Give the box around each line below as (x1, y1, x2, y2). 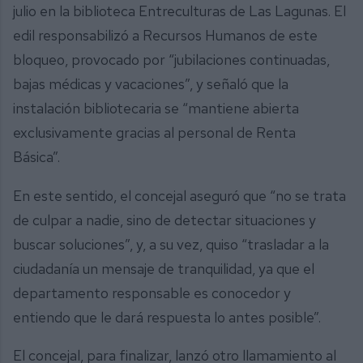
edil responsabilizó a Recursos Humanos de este (13, 26, 318, 45)
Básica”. (13, 147, 63, 167)
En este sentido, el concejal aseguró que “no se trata (13, 186, 346, 205)
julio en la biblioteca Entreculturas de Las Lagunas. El (13, 2, 346, 21)
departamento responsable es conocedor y (13, 283, 291, 302)
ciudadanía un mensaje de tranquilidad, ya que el (13, 258, 314, 278)
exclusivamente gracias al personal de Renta (13, 123, 296, 143)
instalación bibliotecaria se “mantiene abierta (13, 99, 299, 118)
